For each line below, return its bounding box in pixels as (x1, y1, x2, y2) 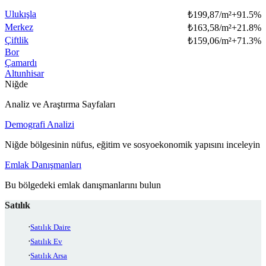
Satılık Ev (30, 237, 62, 246)
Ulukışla (5, 9, 36, 20)
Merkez (5, 22, 33, 33)
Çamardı (5, 58, 37, 68)
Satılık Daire (30, 223, 71, 232)
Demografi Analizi (5, 119, 74, 130)
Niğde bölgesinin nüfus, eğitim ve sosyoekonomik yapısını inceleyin (5, 140, 260, 150)
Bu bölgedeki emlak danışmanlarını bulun (5, 180, 161, 191)
